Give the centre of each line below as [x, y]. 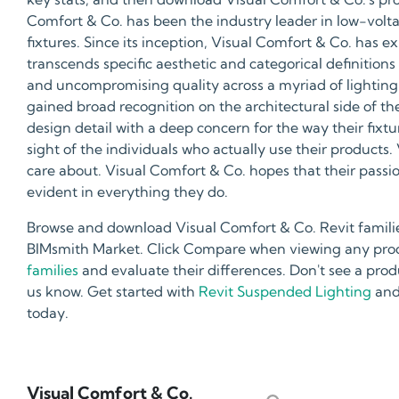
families [53, 270]
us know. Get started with [113, 292]
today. [48, 313]
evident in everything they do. [127, 192]
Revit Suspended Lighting [285, 292]
